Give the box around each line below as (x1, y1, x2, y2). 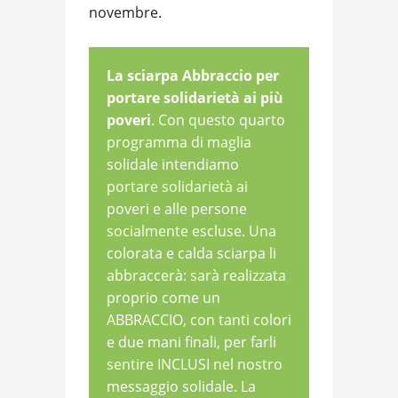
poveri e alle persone (107, 199, 247, 219)
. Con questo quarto (151, 110, 285, 131)
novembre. (89, 3, 162, 23)
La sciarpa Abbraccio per (107, 66, 279, 86)
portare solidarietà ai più (107, 88, 283, 108)
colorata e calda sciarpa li (107, 243, 276, 264)
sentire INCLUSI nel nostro (107, 354, 283, 375)
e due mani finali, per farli (107, 332, 276, 353)
